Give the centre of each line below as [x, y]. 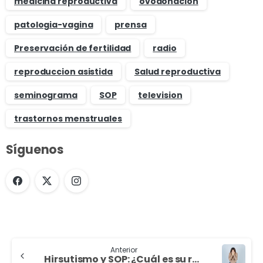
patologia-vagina [54, 24]
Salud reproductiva [178, 71]
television [160, 95]
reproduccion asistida [63, 71]
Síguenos [35, 149]
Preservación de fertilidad [73, 48]
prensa [131, 24]
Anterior [124, 249]
